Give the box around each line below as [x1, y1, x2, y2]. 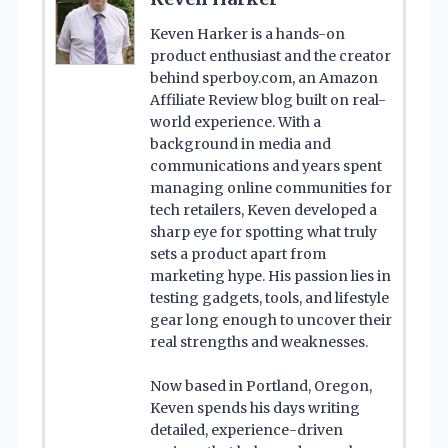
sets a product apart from [150, 245, 326, 264]
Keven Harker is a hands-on [150, 25, 345, 44]
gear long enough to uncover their [150, 311, 392, 330]
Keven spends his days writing [150, 399, 360, 418]
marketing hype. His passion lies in [150, 267, 391, 286]
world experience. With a [150, 113, 321, 132]
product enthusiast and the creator [150, 47, 391, 66]
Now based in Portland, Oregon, [150, 377, 372, 396]
